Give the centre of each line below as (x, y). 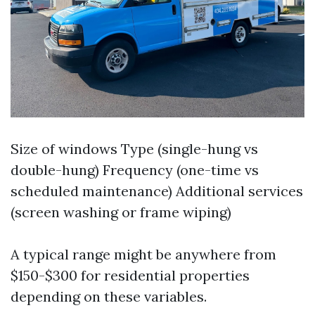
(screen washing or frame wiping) (121, 212)
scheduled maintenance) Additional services (157, 191)
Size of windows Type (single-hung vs (134, 148)
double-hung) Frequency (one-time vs (135, 169)
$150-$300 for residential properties (130, 275)
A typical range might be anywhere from (143, 254)
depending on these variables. (109, 296)
